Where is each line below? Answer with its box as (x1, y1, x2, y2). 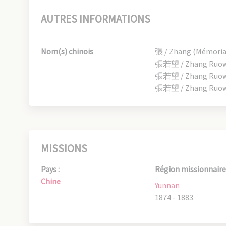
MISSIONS (41, 142, 87, 155)
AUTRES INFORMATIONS (41, 12, 150, 26)
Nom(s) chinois (41, 46, 93, 56)
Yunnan (155, 180, 180, 190)
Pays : (41, 164, 60, 174)
